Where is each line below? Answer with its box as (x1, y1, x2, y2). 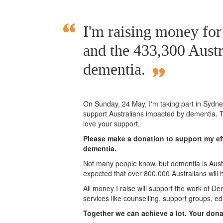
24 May (122, 99, 145, 109)
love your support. (83, 118, 140, 129)
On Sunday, (83, 99, 122, 109)
